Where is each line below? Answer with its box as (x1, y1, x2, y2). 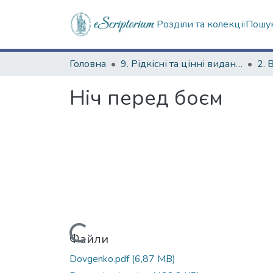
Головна (69, 57, 106, 71)
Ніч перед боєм (69, 84, 223, 112)
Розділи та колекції (156, 18, 246, 31)
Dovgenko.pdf (69, 252, 132, 266)
